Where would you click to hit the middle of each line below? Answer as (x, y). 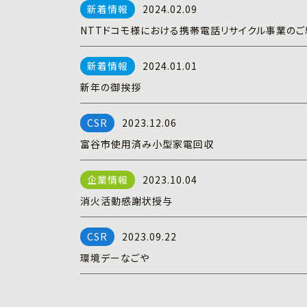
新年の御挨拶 (111, 87)
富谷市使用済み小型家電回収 (147, 144)
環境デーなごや (115, 258)
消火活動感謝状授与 (126, 201)
